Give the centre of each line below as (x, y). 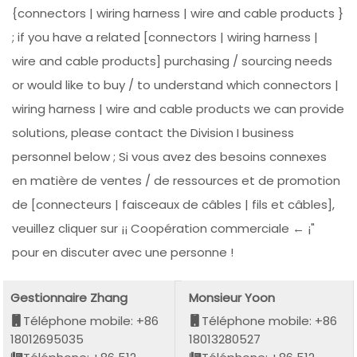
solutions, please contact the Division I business (153, 132)
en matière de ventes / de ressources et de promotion (177, 180)
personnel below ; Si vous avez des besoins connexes (170, 156)
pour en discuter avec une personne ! (123, 252)
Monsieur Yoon (232, 298)
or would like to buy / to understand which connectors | (176, 84)
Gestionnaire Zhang (69, 298)
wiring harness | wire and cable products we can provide (178, 108)
